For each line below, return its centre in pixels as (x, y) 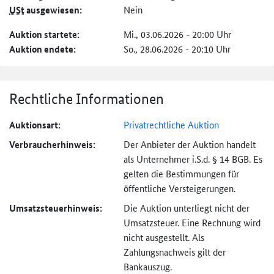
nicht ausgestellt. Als (164, 237)
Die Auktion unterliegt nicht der (186, 208)
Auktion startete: (44, 35)
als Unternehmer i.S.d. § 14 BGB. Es (193, 159)
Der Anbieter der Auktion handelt (189, 144)
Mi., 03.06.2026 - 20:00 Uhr (177, 34)
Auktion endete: (43, 49)
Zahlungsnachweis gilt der (174, 252)
